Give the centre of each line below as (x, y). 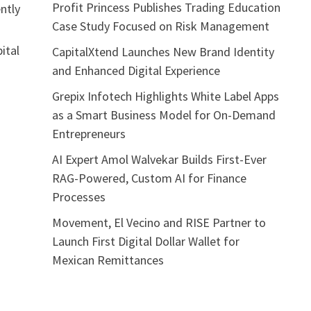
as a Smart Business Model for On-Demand (163, 115)
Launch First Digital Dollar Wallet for (145, 241)
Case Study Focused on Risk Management (160, 26)
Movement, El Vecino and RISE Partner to (159, 222)
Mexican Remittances (108, 260)
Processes (78, 196)
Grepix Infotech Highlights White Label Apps (165, 96)
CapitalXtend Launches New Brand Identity (163, 51)
